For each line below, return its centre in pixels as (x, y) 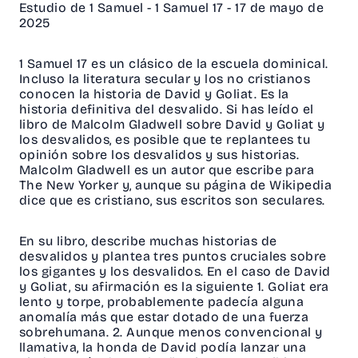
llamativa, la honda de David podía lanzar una (163, 348)
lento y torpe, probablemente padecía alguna (162, 302)
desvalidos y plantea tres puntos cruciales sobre (173, 257)
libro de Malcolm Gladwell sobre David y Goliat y (172, 125)
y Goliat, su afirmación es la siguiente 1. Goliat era (174, 287)
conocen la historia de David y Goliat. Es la (154, 94)
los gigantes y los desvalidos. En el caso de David (175, 272)
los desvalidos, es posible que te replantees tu (165, 140)
